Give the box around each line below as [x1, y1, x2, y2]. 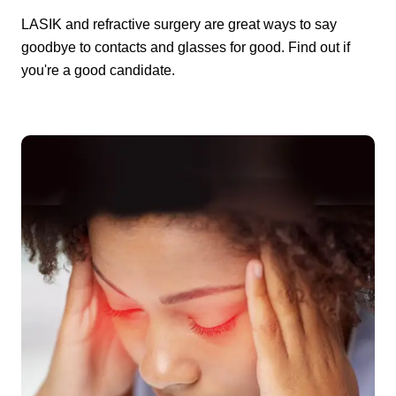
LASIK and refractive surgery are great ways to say [21, 16, 337, 32]
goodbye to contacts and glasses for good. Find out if [21, 39, 350, 55]
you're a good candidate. [21, 62, 175, 78]
